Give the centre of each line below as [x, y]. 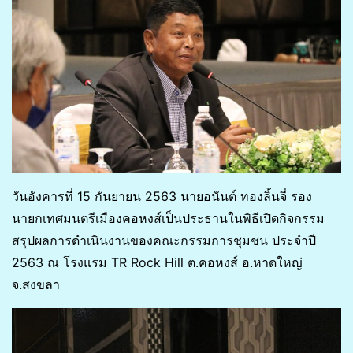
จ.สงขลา [36, 284]
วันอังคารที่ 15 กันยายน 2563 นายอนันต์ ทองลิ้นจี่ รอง [162, 196]
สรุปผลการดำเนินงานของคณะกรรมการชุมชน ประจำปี [164, 240]
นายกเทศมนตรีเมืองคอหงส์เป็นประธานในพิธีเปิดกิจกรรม [168, 218]
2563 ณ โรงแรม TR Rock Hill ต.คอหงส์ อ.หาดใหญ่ [157, 262]
